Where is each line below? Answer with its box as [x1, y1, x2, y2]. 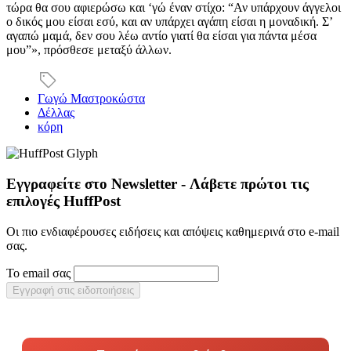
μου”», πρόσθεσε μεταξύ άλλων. [6, 43, 172, 57]
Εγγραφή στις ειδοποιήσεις [13, 284, 134, 296]
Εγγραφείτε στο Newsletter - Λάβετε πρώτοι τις [6, 175, 309, 192]
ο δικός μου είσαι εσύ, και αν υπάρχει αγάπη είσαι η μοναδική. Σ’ [6, 15, 332, 29]
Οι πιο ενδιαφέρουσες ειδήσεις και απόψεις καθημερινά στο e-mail [6, 224, 339, 238]
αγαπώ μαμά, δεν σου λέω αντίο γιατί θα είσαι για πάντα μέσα [6, 29, 317, 43]
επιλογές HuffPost [6, 192, 121, 209]
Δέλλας [38, 106, 74, 120]
